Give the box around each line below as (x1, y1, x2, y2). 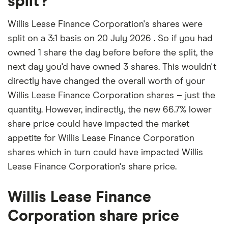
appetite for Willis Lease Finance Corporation (8, 133, 194, 143)
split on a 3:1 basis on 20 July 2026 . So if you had (8, 34, 213, 43)
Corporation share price (8, 208, 179, 224)
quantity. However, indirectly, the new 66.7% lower (8, 105, 212, 115)
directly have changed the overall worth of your (8, 76, 205, 86)
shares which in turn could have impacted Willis (8, 148, 203, 157)
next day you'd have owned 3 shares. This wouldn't (8, 62, 216, 72)
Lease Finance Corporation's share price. (8, 162, 177, 172)
